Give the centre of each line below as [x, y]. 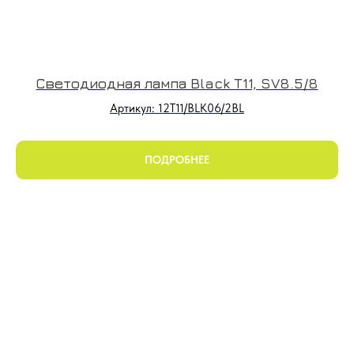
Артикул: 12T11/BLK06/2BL [177, 108]
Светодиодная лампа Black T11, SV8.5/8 [177, 83]
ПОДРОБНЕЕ [177, 160]
